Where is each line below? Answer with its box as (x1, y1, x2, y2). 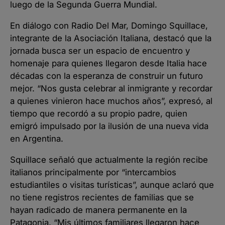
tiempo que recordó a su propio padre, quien (10, 108, 187, 119)
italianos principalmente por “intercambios (10, 167, 176, 177)
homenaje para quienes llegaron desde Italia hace (10, 58, 207, 68)
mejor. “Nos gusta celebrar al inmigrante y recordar (10, 83, 212, 93)
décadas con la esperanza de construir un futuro (10, 70, 203, 81)
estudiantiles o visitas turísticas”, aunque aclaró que (10, 179, 214, 190)
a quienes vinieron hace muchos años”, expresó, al (10, 95, 212, 106)
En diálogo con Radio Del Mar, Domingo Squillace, (10, 20, 208, 31)
